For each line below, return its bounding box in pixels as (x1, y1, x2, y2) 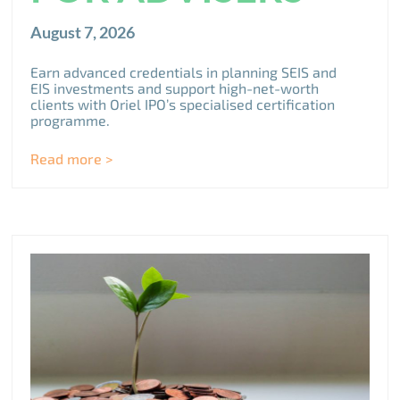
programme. (30, 111, 111, 129)
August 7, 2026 (30, 21, 136, 42)
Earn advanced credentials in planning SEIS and (30, 62, 337, 80)
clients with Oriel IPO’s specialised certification (30, 95, 336, 112)
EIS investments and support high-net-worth (30, 79, 320, 96)
